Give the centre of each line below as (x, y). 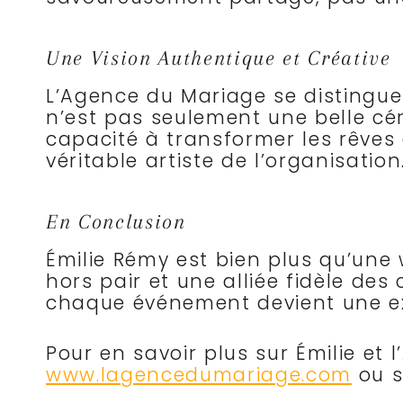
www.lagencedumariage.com (199, 375)
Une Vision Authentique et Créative (219, 58)
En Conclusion (116, 222)
